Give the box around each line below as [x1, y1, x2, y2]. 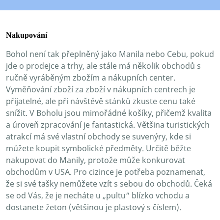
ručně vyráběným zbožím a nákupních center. [6, 72, 175, 83]
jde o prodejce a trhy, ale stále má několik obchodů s [6, 60, 201, 71]
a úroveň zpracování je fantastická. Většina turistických [6, 119, 210, 130]
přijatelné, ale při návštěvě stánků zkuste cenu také [6, 95, 195, 107]
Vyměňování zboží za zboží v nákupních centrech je [6, 83, 195, 95]
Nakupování [6, 30, 47, 39]
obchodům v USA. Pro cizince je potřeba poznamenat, [6, 166, 205, 177]
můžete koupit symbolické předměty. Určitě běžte [6, 142, 191, 154]
